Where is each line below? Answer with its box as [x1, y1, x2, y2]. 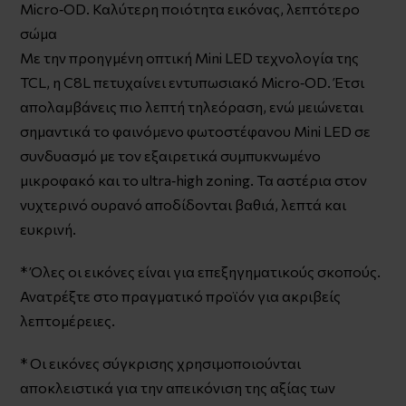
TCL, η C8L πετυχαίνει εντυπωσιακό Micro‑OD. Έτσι [20, 72, 365, 91]
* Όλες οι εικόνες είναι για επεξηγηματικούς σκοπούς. [20, 262, 382, 280]
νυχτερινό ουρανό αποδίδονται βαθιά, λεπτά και [20, 195, 347, 213]
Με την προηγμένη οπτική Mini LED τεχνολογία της [20, 48, 360, 66]
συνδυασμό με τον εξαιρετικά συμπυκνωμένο [20, 146, 322, 164]
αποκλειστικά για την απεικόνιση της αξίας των [20, 378, 336, 396]
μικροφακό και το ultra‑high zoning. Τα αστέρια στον [20, 170, 368, 188]
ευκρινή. [20, 219, 77, 237]
